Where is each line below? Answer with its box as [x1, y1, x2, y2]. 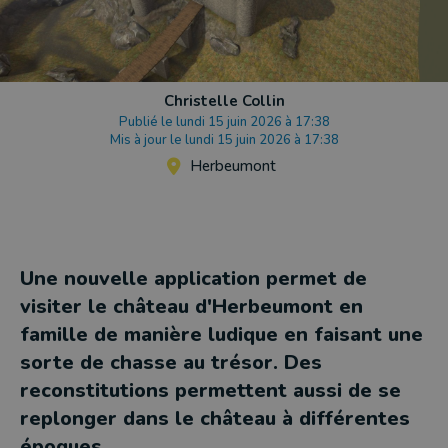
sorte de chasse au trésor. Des [20, 349, 322, 376]
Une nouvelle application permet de [20, 265, 367, 292]
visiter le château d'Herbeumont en [20, 293, 363, 320]
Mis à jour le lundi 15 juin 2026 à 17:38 [109, 131, 339, 149]
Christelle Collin [163, 91, 285, 111]
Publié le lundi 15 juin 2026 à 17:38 [118, 113, 330, 131]
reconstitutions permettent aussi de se [20, 377, 401, 404]
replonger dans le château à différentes [20, 405, 410, 432]
